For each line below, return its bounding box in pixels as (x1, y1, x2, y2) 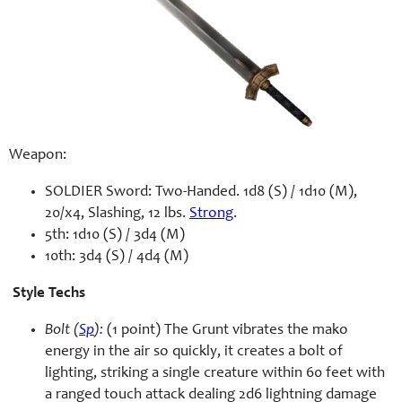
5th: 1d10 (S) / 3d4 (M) (45, 227, 185, 243)
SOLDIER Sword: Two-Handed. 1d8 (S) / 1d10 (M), (45, 184, 357, 200)
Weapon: (9, 147, 66, 163)
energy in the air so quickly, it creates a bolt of (45, 344, 343, 360)
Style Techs (13, 285, 85, 301)
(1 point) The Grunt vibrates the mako (103, 322, 348, 338)
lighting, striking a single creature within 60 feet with (45, 365, 385, 381)
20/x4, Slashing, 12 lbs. (45, 205, 189, 222)
